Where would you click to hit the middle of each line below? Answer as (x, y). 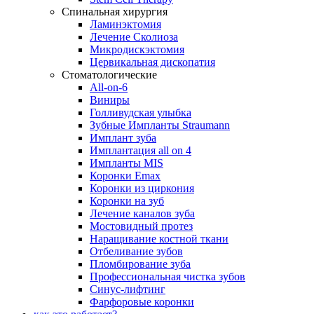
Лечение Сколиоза (134, 36)
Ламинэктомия (125, 24)
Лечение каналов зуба (142, 213)
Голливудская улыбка (141, 112)
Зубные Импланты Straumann (160, 125)
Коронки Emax (125, 175)
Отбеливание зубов (136, 251)
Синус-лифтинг (128, 289)
